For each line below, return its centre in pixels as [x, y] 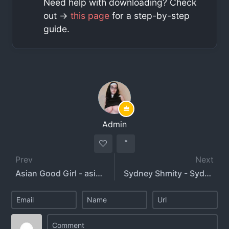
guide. [57, 29]
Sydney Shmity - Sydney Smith [208, 173]
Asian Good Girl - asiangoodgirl [99, 173]
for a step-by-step [150, 15]
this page [90, 15]
